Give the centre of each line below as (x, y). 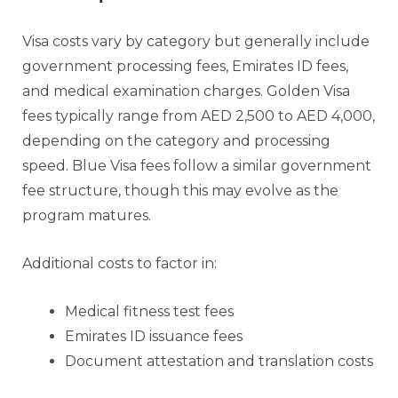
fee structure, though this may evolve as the (180, 190)
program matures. (87, 215)
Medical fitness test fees (149, 311)
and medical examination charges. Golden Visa (186, 91)
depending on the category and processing (176, 140)
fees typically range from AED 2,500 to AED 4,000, (199, 115)
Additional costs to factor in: (119, 263)
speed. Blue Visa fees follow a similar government (197, 165)
